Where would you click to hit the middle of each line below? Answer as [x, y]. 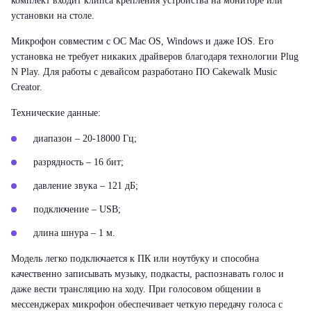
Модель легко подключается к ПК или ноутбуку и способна [135, 259]
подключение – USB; [77, 209]
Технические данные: [56, 113]
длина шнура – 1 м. [74, 233]
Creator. [27, 87]
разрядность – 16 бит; [78, 162]
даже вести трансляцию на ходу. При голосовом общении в [136, 289]
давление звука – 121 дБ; [86, 186]
